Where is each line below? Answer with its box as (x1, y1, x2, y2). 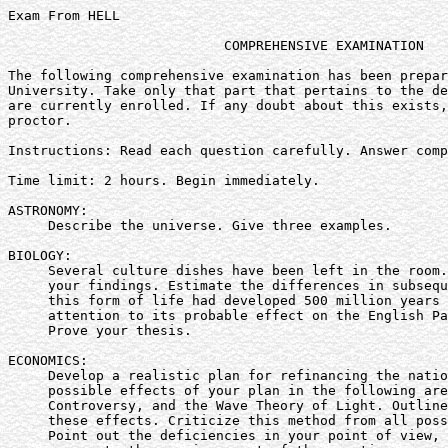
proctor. (8, 113, 72, 128)
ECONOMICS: (8, 353, 88, 368)
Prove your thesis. (8, 323, 192, 338)
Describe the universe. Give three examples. (8, 218, 392, 233)
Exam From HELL (8, 8, 120, 23)
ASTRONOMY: (8, 203, 88, 218)
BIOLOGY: (8, 248, 72, 263)
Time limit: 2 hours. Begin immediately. (8, 173, 320, 188)
